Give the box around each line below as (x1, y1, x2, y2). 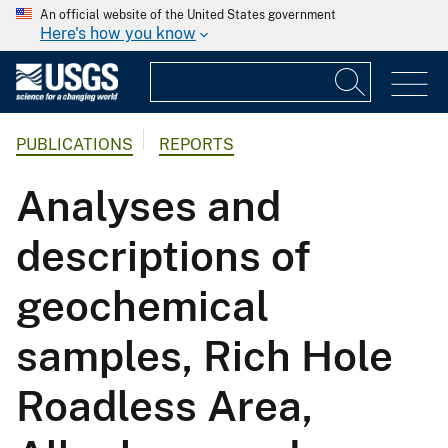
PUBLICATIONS (16, 135, 133, 155)
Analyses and (16, 181, 281, 231)
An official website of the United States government (40, 8, 336, 22)
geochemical (16, 281, 269, 331)
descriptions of (16, 231, 311, 281)
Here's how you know (40, 24, 196, 43)
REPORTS (159, 135, 234, 155)
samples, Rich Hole (16, 331, 393, 381)
